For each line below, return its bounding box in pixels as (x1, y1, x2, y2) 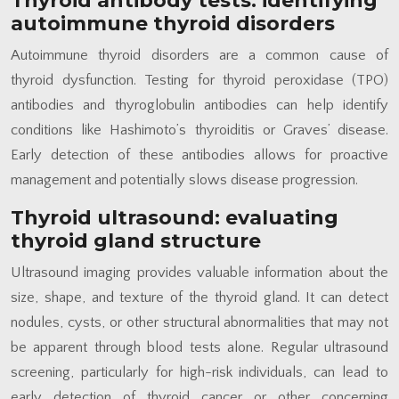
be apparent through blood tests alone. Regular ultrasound (11, 338, 388, 355)
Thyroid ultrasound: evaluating (11, 205, 338, 230)
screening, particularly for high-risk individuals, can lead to (11, 363, 388, 380)
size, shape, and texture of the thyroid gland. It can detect (11, 289, 388, 305)
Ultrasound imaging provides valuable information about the (11, 264, 388, 281)
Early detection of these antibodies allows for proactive (11, 146, 388, 163)
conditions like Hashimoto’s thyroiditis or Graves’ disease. (11, 121, 388, 138)
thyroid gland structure (11, 228, 261, 253)
